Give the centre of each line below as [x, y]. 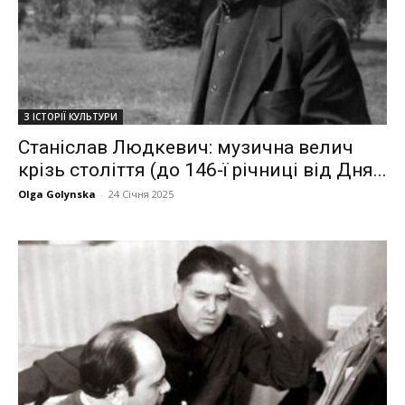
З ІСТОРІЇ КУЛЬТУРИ [71, 116]
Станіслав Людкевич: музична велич [186, 147]
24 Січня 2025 [141, 193]
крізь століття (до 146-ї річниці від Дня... [202, 170]
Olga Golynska [57, 193]
